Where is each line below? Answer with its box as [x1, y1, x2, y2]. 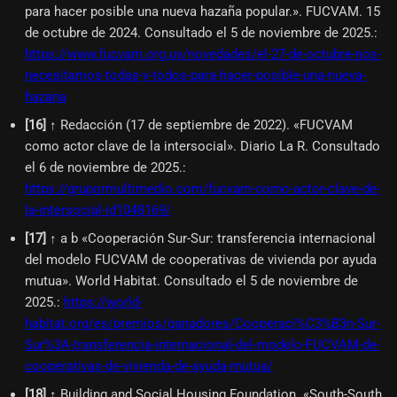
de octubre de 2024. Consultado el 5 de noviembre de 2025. [25, 24, 374, 41]
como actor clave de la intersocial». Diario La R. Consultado [25, 137, 380, 154]
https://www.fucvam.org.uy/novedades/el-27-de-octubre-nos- [25, 45, 381, 62]
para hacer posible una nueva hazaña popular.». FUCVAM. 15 [25, 3, 380, 19]
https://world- [64, 293, 143, 310]
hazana [25, 88, 66, 105]
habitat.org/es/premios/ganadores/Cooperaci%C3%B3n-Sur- [25, 315, 380, 331]
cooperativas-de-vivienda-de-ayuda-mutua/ [25, 357, 273, 374]
